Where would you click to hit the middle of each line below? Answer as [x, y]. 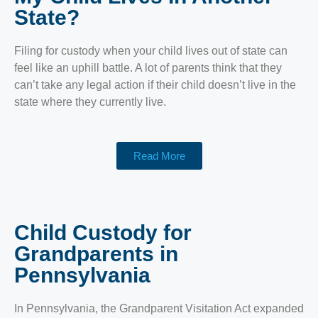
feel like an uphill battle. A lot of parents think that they [148, 68]
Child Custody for [103, 232]
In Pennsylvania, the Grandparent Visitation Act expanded [159, 308]
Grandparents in [96, 254]
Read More [159, 156]
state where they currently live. [90, 102]
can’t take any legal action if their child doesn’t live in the [155, 85]
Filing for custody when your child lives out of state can [151, 51]
